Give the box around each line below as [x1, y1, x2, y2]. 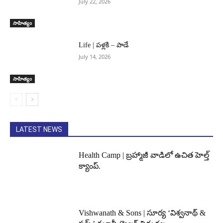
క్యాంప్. [79, 162, 101, 171]
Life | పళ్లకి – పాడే [79, 41, 129, 49]
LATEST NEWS [16, 125, 62, 134]
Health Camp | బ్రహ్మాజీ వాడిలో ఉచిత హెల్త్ [79, 151, 210, 160]
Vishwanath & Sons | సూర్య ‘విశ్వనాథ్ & [79, 208, 206, 217]
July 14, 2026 [79, 53, 111, 61]
